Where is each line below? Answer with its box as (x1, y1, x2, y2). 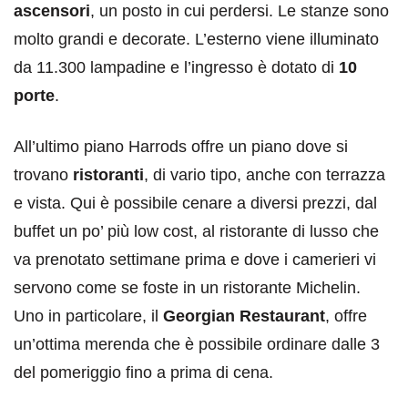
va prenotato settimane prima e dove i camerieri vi (14, 250, 376, 269)
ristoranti (73, 165, 144, 184)
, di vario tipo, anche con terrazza (144, 165, 385, 184)
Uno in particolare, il (14, 306, 163, 325)
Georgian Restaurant (163, 306, 325, 325)
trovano (14, 165, 73, 184)
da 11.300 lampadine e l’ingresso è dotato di (14, 57, 339, 76)
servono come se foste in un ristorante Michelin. (14, 278, 361, 297)
